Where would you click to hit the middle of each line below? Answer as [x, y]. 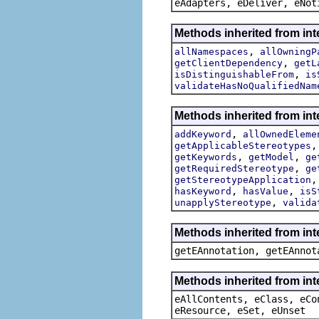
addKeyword [203, 134]
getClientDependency [229, 63]
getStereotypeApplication [243, 179]
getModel [271, 157]
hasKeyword [203, 191]
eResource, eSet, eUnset [240, 310]
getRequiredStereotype [234, 168]
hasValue [266, 191]
